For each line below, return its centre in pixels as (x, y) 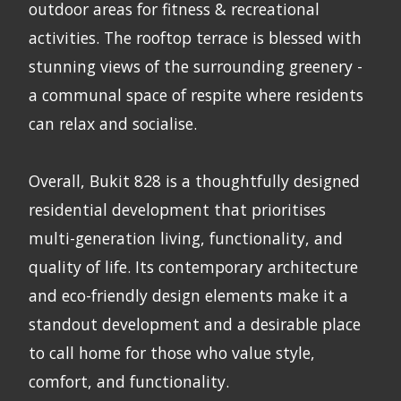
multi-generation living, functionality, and (186, 238)
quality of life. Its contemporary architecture (193, 266)
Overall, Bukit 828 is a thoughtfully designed (194, 180)
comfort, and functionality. (129, 381)
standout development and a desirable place (195, 324)
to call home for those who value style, (172, 352)
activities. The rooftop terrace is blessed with (195, 37)
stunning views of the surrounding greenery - (196, 66)
